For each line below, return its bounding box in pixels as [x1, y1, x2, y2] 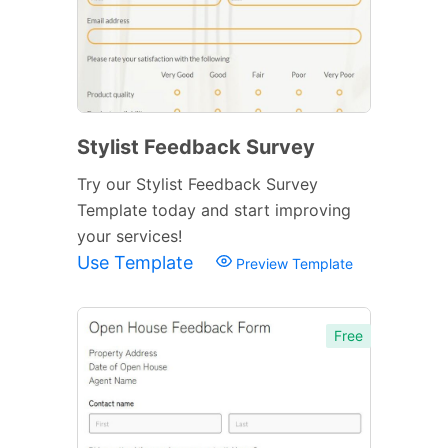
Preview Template [232, 254, 353, 272]
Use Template [77, 251, 198, 273]
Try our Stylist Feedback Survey [77, 173, 318, 194]
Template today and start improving [77, 199, 351, 220]
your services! [77, 225, 182, 246]
